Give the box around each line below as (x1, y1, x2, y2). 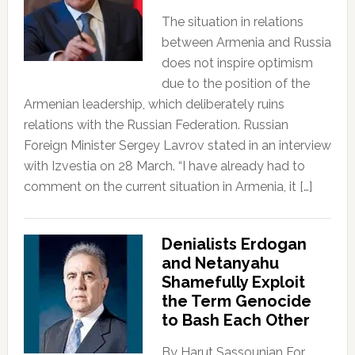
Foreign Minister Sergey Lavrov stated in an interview (23, 137, 331, 153)
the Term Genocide (161, 291, 311, 311)
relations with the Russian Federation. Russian (23, 116, 288, 132)
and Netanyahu (161, 253, 279, 273)
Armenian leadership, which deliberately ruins (23, 96, 284, 112)
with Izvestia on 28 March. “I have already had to (23, 158, 305, 174)
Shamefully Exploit (161, 272, 305, 292)
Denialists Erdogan (161, 234, 307, 254)
